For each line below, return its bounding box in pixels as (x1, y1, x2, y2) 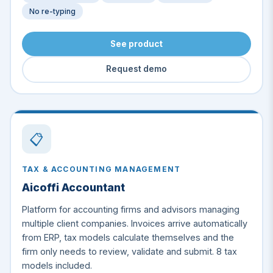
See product (110, 38, 163, 49)
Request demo (106, 64, 167, 74)
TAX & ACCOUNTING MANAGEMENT (21, 165, 181, 174)
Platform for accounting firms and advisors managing (21, 204, 239, 215)
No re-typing (29, 7, 76, 16)
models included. (21, 260, 92, 271)
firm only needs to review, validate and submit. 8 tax (21, 246, 237, 257)
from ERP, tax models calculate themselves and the (21, 232, 234, 243)
